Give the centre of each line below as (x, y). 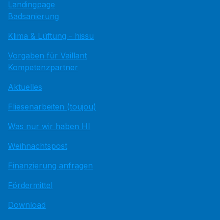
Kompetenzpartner (43, 67)
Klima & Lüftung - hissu (51, 36)
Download (27, 205)
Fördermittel (30, 185)
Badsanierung (33, 16)
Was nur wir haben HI (49, 126)
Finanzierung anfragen (50, 165)
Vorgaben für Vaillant (47, 55)
